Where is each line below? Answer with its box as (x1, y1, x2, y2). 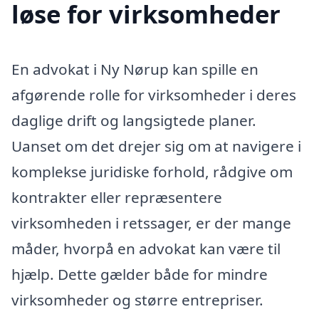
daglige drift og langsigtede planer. (11, 110, 256, 131)
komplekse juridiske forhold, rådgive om (11, 162, 293, 182)
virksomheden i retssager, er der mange (11, 213, 291, 234)
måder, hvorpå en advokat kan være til (11, 239, 281, 259)
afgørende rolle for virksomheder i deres (11, 85, 296, 105)
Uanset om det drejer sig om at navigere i (11, 136, 301, 157)
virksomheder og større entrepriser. (11, 290, 263, 310)
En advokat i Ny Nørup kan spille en (11, 59, 258, 80)
